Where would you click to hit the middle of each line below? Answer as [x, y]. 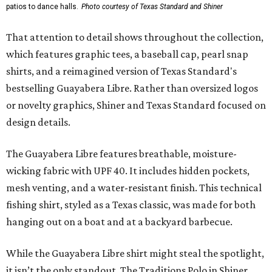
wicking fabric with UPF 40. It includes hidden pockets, [128, 170]
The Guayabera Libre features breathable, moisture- [121, 153]
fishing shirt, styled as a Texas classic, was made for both [131, 204]
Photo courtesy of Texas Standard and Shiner [152, 6]
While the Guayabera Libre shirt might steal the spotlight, [135, 253]
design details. [38, 122]
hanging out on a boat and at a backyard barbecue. [119, 221]
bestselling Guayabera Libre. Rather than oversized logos [132, 88]
